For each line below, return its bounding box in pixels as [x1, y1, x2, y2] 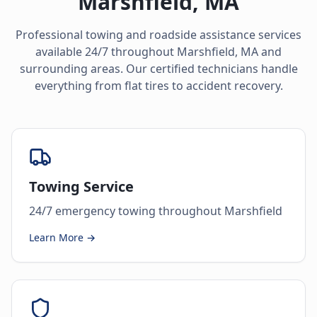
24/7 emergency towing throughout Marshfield [29, 203, 282, 219]
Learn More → [29, 231, 96, 244]
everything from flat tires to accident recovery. [34, 78, 283, 93]
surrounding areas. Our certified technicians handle [19, 61, 298, 76]
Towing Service [29, 177, 134, 196]
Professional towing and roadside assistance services [16, 27, 301, 42]
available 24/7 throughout [35, 44, 177, 59]
